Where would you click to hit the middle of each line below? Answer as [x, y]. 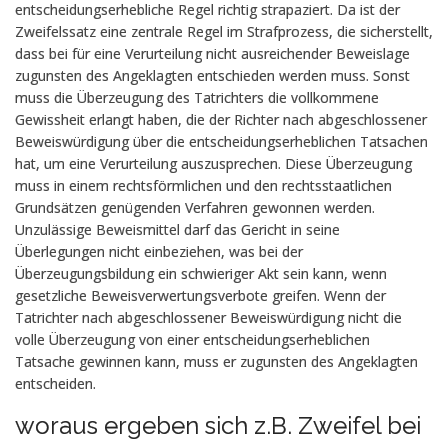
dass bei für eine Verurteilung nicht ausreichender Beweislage [212, 53]
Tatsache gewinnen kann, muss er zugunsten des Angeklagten [216, 361]
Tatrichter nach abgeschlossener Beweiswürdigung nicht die [208, 317]
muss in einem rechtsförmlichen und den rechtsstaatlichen [203, 185]
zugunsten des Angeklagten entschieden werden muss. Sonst [212, 75]
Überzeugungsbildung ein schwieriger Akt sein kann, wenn [201, 273]
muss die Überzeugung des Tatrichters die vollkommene [197, 97]
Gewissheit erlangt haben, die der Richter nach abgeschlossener [221, 119]
